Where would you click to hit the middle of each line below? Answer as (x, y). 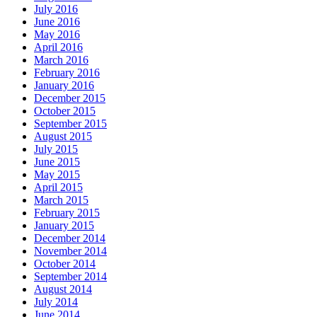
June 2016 (57, 22)
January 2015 (64, 226)
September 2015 (70, 124)
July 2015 (56, 149)
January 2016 (64, 86)
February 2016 (67, 73)
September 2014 (70, 277)
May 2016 (57, 35)
